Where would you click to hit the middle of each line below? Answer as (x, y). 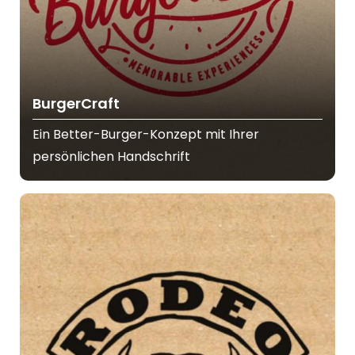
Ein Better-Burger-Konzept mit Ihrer (146, 135)
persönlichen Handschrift (111, 157)
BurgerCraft (76, 104)
